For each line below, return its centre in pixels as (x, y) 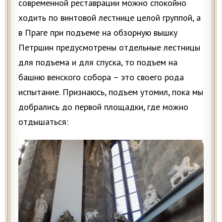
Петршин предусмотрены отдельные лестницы (109, 47)
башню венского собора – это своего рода (101, 77)
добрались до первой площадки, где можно (103, 107)
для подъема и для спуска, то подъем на (98, 62)
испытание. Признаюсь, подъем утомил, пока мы (111, 92)
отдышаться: (43, 121)
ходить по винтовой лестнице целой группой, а (110, 17)
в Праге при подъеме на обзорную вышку (98, 32)
